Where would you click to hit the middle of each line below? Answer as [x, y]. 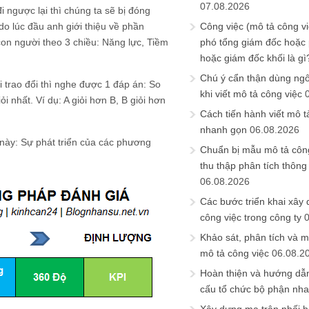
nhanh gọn [223, 130]
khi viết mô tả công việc [251, 94]
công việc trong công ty [251, 217]
